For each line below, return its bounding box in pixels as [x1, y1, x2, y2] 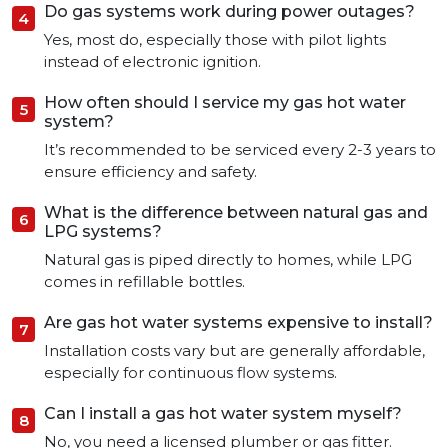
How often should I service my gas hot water [44, 93, 406, 113]
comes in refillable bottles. [44, 272, 245, 292]
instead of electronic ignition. [44, 52, 261, 72]
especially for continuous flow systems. [44, 363, 337, 383]
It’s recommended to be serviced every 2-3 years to [44, 140, 436, 160]
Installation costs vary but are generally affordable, [44, 341, 425, 361]
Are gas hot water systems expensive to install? [44, 313, 433, 333]
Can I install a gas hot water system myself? [44, 404, 402, 424]
